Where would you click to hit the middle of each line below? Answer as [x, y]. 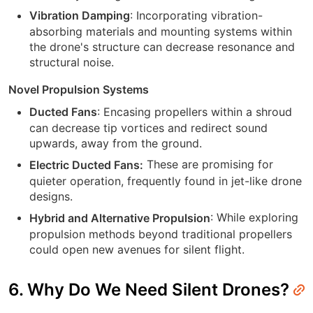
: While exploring [254, 218]
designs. [51, 197]
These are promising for [208, 165]
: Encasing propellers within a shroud [195, 111]
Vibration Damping [80, 16]
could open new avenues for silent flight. [137, 249]
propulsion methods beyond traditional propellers [161, 234]
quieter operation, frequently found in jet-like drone [166, 181]
